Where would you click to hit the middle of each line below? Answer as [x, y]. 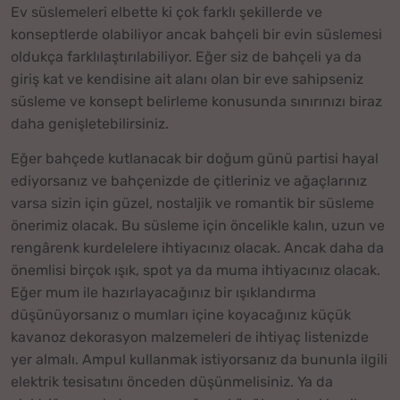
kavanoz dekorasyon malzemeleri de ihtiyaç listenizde [190, 337]
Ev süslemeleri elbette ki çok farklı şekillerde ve [167, 12]
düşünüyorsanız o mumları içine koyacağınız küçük [181, 314]
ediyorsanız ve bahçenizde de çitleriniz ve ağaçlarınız [189, 180]
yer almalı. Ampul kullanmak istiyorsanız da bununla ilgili [199, 359]
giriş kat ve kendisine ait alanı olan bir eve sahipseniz [187, 79]
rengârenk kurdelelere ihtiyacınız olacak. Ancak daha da [197, 247]
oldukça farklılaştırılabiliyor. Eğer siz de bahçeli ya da [186, 57]
